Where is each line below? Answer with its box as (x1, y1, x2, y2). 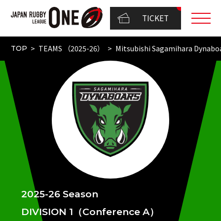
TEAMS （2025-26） (38, 43, 104, 54)
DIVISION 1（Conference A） (21, 206, 159, 218)
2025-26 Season (21, 188, 98, 200)
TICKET (142, 12, 169, 24)
